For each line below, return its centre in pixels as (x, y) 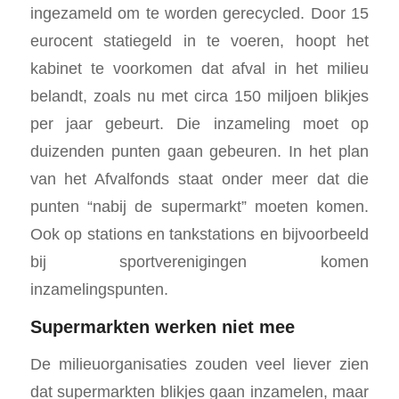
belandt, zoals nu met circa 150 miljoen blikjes (199, 95)
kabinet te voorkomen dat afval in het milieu (199, 68)
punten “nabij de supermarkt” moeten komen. (199, 206)
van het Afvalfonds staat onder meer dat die (199, 178)
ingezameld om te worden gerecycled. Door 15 (199, 12)
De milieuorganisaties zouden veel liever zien (199, 364)
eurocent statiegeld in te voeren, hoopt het (199, 40)
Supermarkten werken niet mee (162, 326)
